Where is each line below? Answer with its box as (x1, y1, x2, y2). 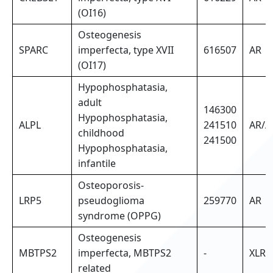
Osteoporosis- (78, 179, 144, 193)
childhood (78, 126, 124, 140)
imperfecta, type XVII (78, 43, 174, 57)
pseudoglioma (78, 194, 144, 208)
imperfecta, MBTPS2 (78, 246, 171, 260)
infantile (78, 157, 116, 171)
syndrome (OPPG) (78, 209, 161, 223)
